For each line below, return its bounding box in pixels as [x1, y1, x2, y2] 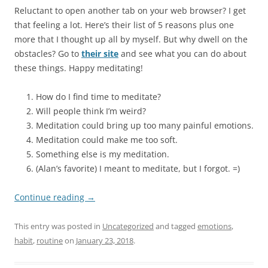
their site [81, 48, 118, 60]
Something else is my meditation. [36, 148, 169, 160]
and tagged [154, 221, 197, 232]
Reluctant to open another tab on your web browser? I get [14, 5, 246, 17]
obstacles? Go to [14, 48, 81, 60]
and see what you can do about [118, 48, 246, 60]
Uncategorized [102, 221, 154, 232]
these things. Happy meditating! [14, 62, 143, 74]
